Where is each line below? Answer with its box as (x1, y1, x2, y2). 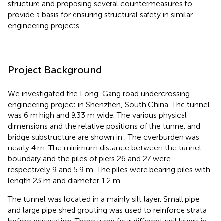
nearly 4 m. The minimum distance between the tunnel (8, 143, 201, 152)
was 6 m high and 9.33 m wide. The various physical (8, 110, 187, 120)
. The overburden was (124, 132, 199, 142)
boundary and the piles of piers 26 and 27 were (8, 153, 171, 163)
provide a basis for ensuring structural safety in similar (8, 9, 193, 19)
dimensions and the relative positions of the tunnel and (8, 121, 200, 131)
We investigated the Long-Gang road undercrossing (8, 88, 190, 98)
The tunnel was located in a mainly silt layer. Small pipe (8, 194, 200, 204)
